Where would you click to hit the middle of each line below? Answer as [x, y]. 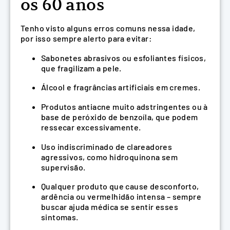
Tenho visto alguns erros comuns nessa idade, [108, 28]
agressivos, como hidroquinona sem [110, 157]
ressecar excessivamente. [91, 127]
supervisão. [63, 167]
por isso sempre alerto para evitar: [86, 39]
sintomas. [60, 217]
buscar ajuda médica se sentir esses [110, 207]
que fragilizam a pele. [81, 68]
